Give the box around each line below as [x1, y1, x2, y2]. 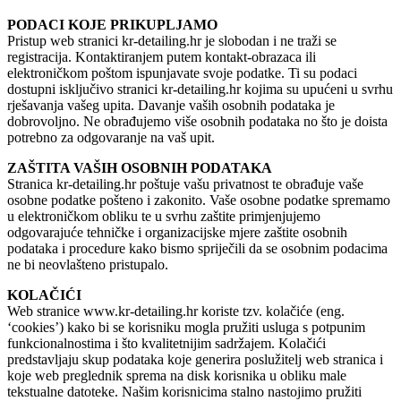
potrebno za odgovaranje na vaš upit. [7, 129, 215, 145]
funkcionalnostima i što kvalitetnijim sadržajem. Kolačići [7, 335, 326, 351]
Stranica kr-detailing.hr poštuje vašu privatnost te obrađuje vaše [7, 175, 363, 192]
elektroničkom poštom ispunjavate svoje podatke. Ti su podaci [7, 64, 357, 81]
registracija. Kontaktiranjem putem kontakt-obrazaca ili [7, 48, 316, 64]
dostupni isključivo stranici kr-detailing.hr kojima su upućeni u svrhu [7, 81, 393, 97]
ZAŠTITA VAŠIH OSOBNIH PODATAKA [7, 159, 272, 175]
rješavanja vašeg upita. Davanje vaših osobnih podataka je [7, 97, 335, 113]
